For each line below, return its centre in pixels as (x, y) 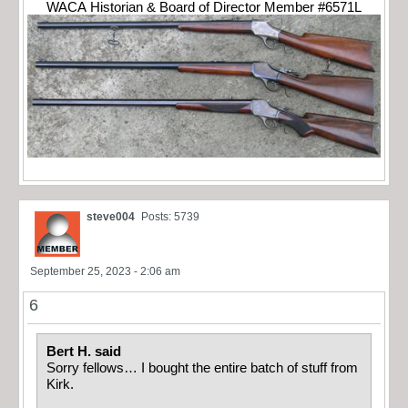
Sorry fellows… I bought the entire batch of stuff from (202, 367)
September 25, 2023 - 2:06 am (105, 271)
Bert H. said (86, 351)
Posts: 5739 (170, 216)
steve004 (111, 216)
